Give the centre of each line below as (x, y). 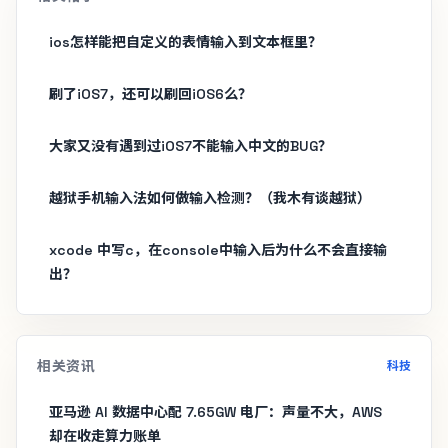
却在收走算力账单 (105, 435)
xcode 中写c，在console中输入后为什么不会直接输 (218, 249)
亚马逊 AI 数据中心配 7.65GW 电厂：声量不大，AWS (215, 411)
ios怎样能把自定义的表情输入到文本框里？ (185, 41)
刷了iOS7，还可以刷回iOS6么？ (150, 93)
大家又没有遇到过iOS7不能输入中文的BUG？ (190, 145)
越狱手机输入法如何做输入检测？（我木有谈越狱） (210, 197)
